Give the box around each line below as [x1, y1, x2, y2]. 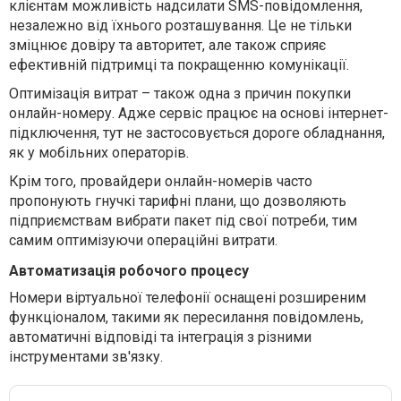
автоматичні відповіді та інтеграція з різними [9, 328, 311, 346]
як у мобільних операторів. [9, 144, 189, 162]
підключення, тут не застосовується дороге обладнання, [9, 124, 385, 142]
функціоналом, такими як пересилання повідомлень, [9, 309, 363, 327]
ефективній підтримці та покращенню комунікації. [9, 56, 349, 74]
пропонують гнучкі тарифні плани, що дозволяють [9, 192, 346, 210]
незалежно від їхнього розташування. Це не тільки [9, 17, 352, 35]
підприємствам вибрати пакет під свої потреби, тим [9, 212, 357, 230]
